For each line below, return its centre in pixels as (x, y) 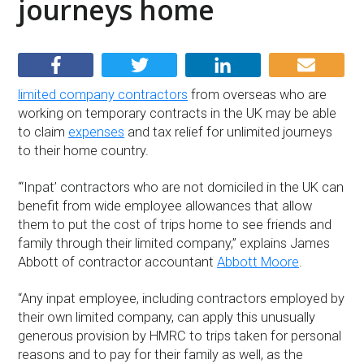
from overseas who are (258, 94)
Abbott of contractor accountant (118, 262)
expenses (97, 132)
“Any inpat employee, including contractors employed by (182, 299)
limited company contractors (103, 94)
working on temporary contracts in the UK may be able (178, 113)
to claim (43, 132)
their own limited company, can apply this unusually (167, 318)
